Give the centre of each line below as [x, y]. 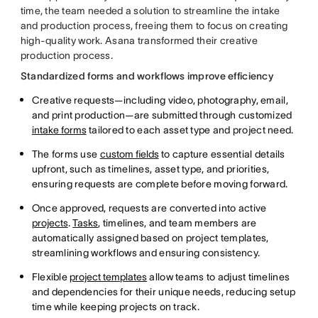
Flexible [51, 276]
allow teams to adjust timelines [219, 276]
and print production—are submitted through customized [162, 115]
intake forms [59, 130]
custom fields [129, 154]
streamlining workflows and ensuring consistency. [146, 252]
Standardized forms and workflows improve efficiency [147, 76]
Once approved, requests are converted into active [149, 208]
